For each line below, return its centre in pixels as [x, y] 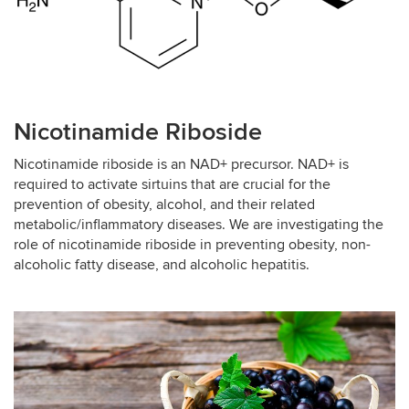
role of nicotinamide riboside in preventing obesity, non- [192, 245]
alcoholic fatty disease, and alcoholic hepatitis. [162, 265]
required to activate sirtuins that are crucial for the [172, 185]
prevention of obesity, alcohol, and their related [164, 205]
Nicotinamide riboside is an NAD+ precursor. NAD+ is [181, 165]
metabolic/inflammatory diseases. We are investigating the [199, 225]
